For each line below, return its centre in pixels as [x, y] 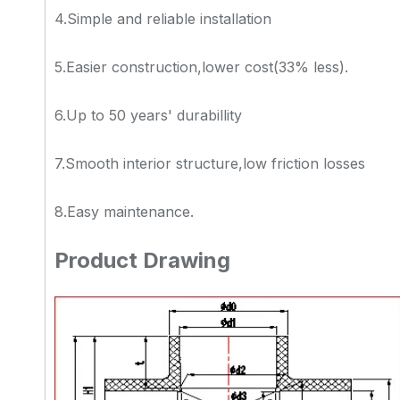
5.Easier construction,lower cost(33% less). [201, 67]
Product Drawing [142, 260]
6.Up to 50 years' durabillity [148, 115]
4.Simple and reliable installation [163, 19]
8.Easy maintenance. [124, 212]
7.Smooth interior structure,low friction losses [210, 163]
